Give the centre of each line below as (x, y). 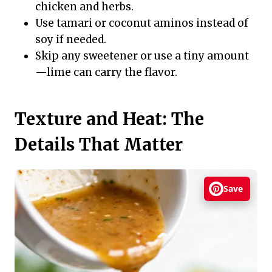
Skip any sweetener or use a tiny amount (142, 56)
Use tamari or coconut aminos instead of (142, 23)
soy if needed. (71, 40)
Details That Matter (99, 145)
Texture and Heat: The (109, 119)
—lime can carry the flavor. (106, 73)
